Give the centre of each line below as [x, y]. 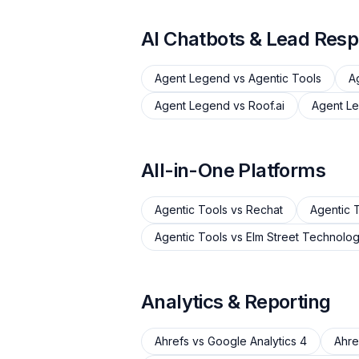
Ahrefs [172, 341]
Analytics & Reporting [236, 302]
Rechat [264, 210]
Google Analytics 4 [257, 341]
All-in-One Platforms [233, 170]
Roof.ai [266, 105]
